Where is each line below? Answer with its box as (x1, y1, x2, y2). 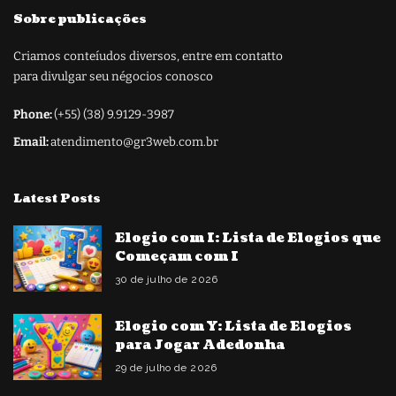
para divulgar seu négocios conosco (13, 68, 213, 84)
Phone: (13, 106, 54, 122)
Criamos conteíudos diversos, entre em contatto (13, 48, 283, 64)
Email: (13, 133, 50, 149)
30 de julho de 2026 (115, 272, 218, 286)
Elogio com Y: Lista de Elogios (115, 316, 352, 336)
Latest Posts (13, 189, 101, 207)
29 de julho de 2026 (115, 361, 217, 374)
